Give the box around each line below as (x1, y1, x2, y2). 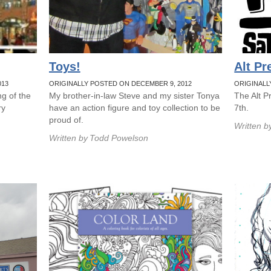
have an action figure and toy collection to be (48, 103, 220, 113)
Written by (48, 133, 88, 143)
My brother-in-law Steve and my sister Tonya (48, 91, 220, 100)
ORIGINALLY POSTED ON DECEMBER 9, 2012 (48, 80, 192, 87)
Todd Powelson (89, 133, 148, 143)
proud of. (48, 115, 83, 125)
